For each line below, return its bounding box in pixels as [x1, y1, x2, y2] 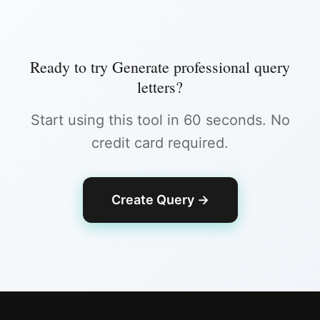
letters [137, 76, 176, 97]
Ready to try [30, 56, 112, 77]
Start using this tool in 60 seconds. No [30, 111, 290, 129]
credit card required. [91, 134, 229, 151]
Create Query [111, 192, 194, 207]
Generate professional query [112, 56, 290, 77]
